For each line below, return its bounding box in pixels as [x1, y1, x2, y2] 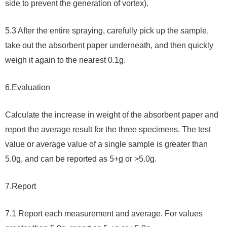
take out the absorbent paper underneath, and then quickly [5, 41, 213, 50]
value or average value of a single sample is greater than [5, 140, 208, 149]
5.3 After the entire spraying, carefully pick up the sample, [5, 26, 209, 35]
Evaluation [12, 83, 50, 92]
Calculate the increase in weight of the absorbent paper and [5, 110, 218, 120]
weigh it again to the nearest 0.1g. [5, 56, 126, 65]
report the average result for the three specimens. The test [5, 125, 211, 134]
